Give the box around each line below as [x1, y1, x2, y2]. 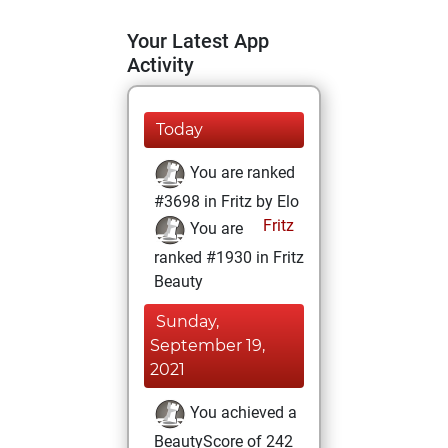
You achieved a [186, 403, 297, 423]
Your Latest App [127, 29, 269, 53]
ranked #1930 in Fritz [154, 248, 304, 267]
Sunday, [156, 312, 219, 331]
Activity [127, 53, 194, 77]
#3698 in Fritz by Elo [154, 192, 299, 211]
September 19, [150, 336, 265, 355]
